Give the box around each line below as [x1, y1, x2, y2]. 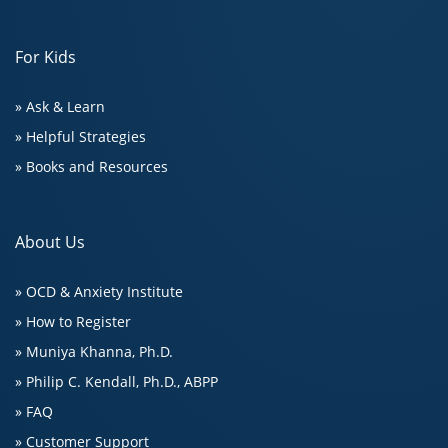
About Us [15, 231, 85, 253]
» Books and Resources [15, 157, 168, 176]
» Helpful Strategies [15, 127, 146, 146]
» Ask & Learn [15, 97, 105, 116]
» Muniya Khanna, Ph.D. [15, 342, 173, 361]
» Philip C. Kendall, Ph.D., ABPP [15, 372, 218, 391]
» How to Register [15, 312, 131, 331]
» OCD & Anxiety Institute [15, 282, 183, 301]
